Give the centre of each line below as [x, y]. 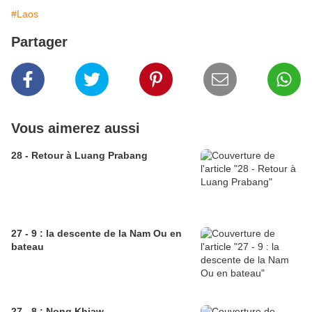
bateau [28, 247]
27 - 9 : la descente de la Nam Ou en [96, 234]
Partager [39, 42]
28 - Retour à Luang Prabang [79, 156]
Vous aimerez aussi [76, 128]
